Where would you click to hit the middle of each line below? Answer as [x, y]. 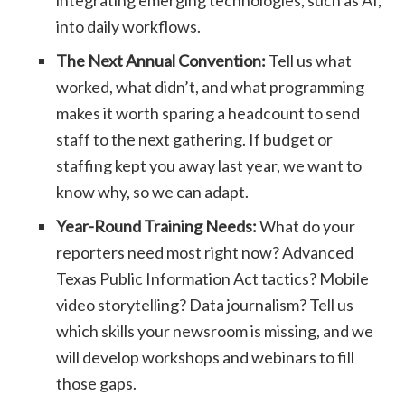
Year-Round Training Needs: [157, 226]
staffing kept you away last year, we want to [209, 166]
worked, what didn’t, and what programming [211, 87]
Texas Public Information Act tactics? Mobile [213, 279]
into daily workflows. [129, 27]
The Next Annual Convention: [161, 61]
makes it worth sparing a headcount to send [208, 113]
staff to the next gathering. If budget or [195, 140]
